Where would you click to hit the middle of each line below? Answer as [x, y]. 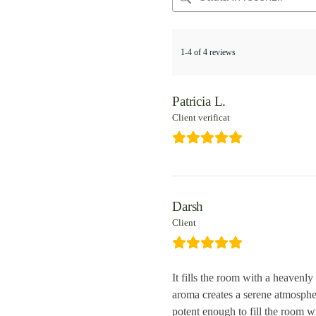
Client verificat [201, 117]
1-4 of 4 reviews [208, 52]
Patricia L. [199, 101]
